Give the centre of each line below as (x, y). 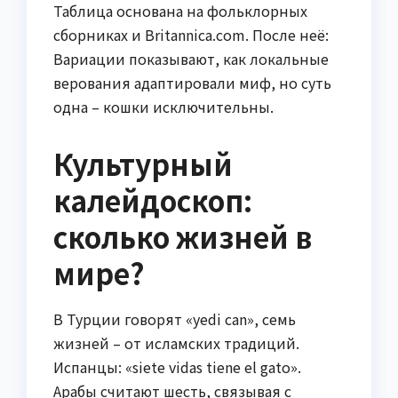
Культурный (143, 164)
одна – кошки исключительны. (163, 107)
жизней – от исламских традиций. (176, 343)
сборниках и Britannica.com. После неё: (191, 35)
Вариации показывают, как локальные (191, 59)
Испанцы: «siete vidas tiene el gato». (177, 367)
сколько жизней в (183, 237)
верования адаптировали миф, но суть (192, 83)
